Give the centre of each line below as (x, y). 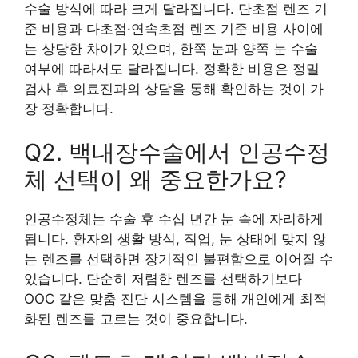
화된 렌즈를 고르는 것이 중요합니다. (136, 319)
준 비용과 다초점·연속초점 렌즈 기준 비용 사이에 (174, 28)
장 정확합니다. (69, 108)
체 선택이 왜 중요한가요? (155, 179)
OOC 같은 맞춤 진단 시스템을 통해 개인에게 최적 (175, 299)
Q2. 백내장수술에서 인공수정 (177, 152)
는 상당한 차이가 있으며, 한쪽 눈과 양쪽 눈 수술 (171, 48)
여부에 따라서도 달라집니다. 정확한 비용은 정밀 (172, 68)
